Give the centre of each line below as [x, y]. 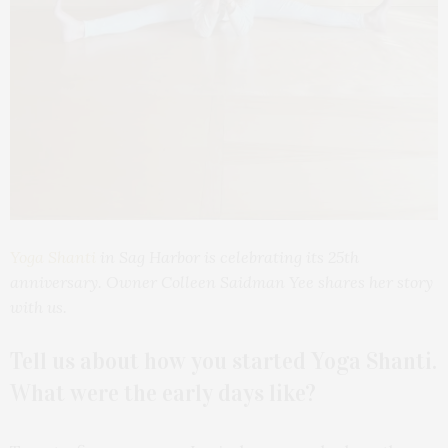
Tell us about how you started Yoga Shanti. [223, 360]
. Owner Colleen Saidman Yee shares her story [265, 281]
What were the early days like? [163, 392]
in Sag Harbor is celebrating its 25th [227, 256]
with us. [38, 306]
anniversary [54, 281]
